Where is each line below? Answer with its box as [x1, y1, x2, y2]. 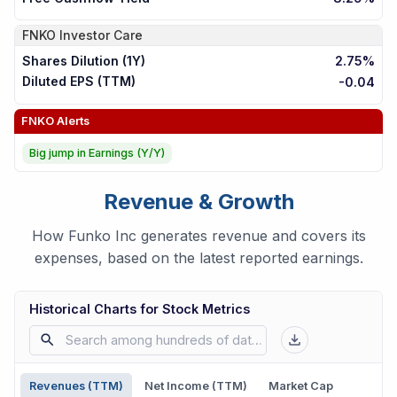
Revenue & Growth [103, 188, 294, 214]
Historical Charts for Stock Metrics [29, 300, 250, 316]
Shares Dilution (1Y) [22, 52, 145, 68]
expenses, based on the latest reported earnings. [34, 248, 363, 267]
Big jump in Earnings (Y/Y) [29, 146, 165, 160]
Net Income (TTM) [144, 379, 247, 393]
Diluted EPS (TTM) [22, 74, 136, 90]
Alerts [54, 114, 90, 128]
